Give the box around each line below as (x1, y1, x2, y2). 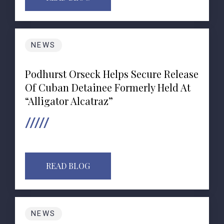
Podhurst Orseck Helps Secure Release (25, 67, 198, 80)
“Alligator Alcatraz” (25, 94, 113, 107)
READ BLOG (46, 160, 90, 171)
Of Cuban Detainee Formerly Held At (25, 80, 190, 94)
